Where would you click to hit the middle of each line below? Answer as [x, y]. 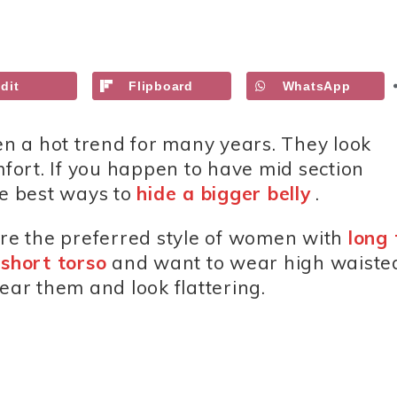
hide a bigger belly [224, 194]
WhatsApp [316, 86]
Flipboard [161, 86]
